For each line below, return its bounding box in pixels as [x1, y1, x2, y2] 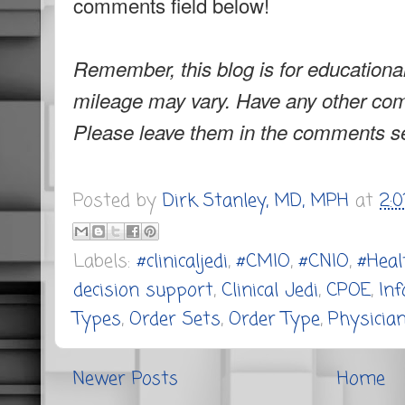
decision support [73, 277, 213, 306]
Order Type [229, 306, 320, 334]
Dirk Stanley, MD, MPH [163, 186, 349, 215]
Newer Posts [72, 365, 178, 394]
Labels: [73, 248, 137, 277]
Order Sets [129, 306, 221, 334]
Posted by [73, 186, 163, 215]
